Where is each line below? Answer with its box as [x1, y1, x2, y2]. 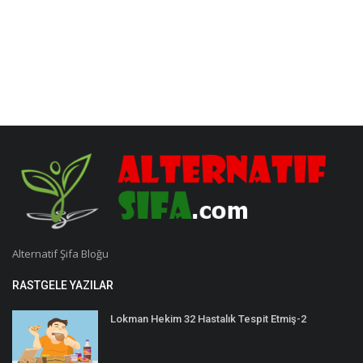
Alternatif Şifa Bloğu [12, 246, 109, 261]
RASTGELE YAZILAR [12, 278, 113, 292]
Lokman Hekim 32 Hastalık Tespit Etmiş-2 [110, 312, 306, 325]
